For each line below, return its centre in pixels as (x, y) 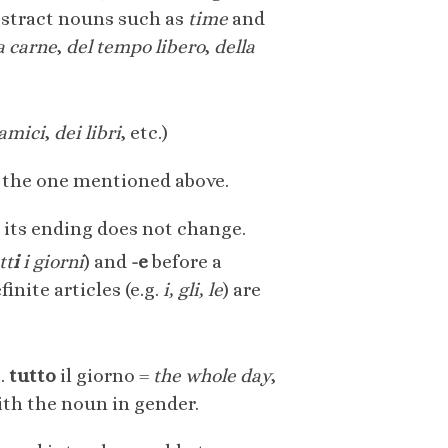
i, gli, (185, 290)
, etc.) (144, 133)
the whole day (212, 376)
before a (185, 262)
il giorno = (104, 376)
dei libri (87, 133)
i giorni (51, 262)
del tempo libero (135, 47)
